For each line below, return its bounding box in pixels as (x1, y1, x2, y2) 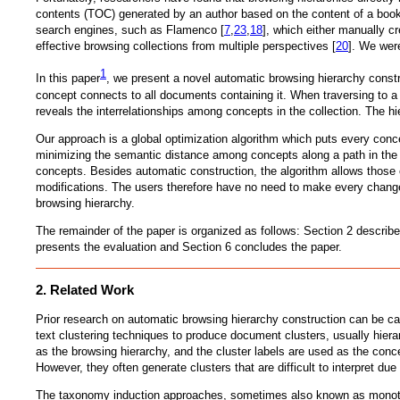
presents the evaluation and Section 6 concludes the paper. (36, 239, 342, 254)
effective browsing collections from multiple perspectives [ (36, 39, 336, 54)
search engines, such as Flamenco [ (36, 23, 224, 37)
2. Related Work (36, 281, 134, 297)
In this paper (36, 71, 100, 86)
